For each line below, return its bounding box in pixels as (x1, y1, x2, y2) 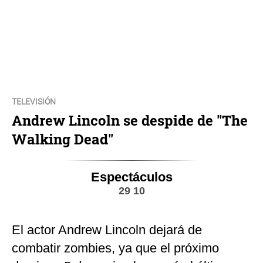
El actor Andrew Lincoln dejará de (12, 222, 202, 237)
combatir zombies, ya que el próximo (12, 240, 219, 255)
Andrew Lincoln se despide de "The (12, 110, 248, 130)
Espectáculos (90, 169, 173, 184)
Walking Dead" (12, 129, 113, 149)
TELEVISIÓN (12, 96, 56, 106)
